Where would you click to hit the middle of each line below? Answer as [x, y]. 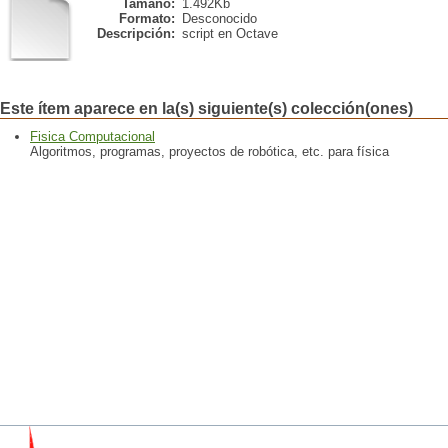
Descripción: [136, 33]
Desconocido [219, 18]
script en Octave [230, 33]
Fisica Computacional [92, 136]
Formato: [147, 18]
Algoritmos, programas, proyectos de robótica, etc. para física [209, 151]
